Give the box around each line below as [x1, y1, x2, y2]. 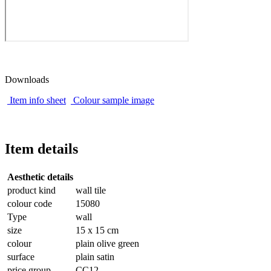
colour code [7, 198, 52, 209]
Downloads [5, 74, 49, 85]
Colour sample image [73, 94, 154, 105]
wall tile [76, 184, 106, 195]
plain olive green [76, 238, 139, 249]
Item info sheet [10, 94, 66, 105]
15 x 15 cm [76, 224, 119, 235]
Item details [5, 140, 78, 157]
